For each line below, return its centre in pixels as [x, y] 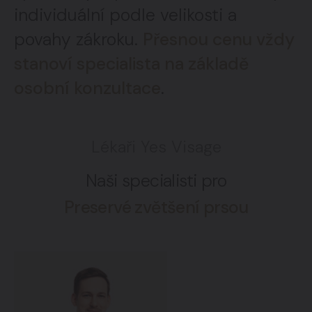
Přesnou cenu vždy [219, 39]
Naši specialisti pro [156, 181]
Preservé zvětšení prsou [156, 207]
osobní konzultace [87, 88]
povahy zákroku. [78, 39]
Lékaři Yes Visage [156, 147]
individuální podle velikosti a [125, 15]
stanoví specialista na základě [131, 64]
